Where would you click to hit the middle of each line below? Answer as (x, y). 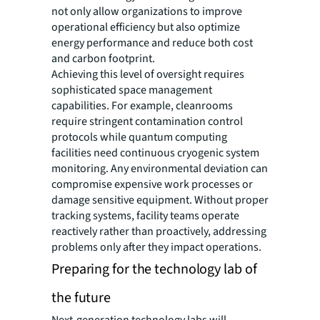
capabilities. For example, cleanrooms (142, 106)
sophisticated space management (132, 90)
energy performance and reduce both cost (152, 43)
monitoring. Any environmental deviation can (160, 169)
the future (81, 298)
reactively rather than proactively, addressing (159, 232)
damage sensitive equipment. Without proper (160, 200)
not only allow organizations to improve (147, 12)
